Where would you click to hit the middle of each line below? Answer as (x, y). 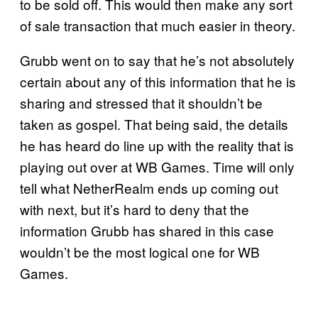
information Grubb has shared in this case (147, 230)
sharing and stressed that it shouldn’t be (141, 102)
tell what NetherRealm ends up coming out (149, 187)
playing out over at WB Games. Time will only (157, 166)
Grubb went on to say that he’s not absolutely (157, 60)
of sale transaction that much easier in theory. (158, 25)
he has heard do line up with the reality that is (157, 145)
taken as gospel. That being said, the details (154, 124)
